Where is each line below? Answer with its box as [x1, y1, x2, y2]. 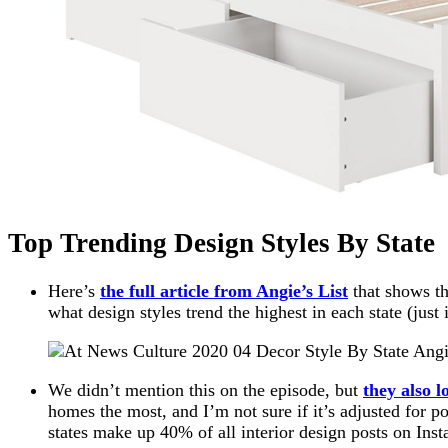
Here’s [48, 281, 100, 302]
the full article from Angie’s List [100, 281, 348, 302]
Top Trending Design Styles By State [8, 227, 435, 258]
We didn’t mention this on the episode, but [48, 380, 363, 401]
